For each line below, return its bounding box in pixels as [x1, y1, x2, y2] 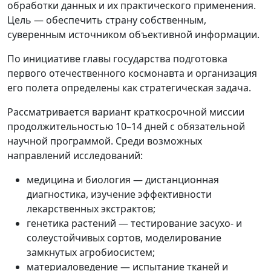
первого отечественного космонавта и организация [7, 67, 257, 80]
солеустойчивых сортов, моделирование [27, 231, 221, 244]
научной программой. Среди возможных [7, 134, 202, 148]
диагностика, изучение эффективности [27, 188, 212, 201]
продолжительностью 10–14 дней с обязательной [7, 120, 245, 133]
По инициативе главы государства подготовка [7, 52, 227, 65]
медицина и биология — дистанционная [27, 173, 219, 186]
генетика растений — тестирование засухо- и [27, 217, 242, 230]
